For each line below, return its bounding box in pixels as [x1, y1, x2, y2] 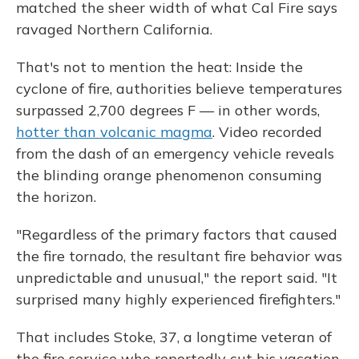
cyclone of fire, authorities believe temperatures [16, 79, 342, 98]
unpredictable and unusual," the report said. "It [16, 268, 337, 287]
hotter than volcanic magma [16, 123, 212, 141]
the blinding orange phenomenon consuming [16, 166, 322, 184]
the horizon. [16, 188, 96, 206]
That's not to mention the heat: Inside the [16, 58, 303, 76]
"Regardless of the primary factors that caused [16, 225, 337, 244]
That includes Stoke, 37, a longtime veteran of [16, 328, 332, 346]
